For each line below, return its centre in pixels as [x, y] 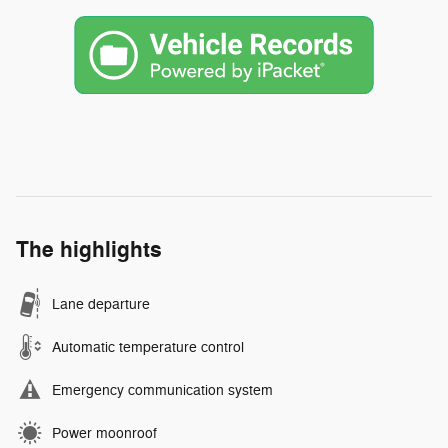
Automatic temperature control [148, 347]
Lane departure [101, 304]
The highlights [89, 249]
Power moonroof [104, 433]
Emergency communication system [162, 390]
